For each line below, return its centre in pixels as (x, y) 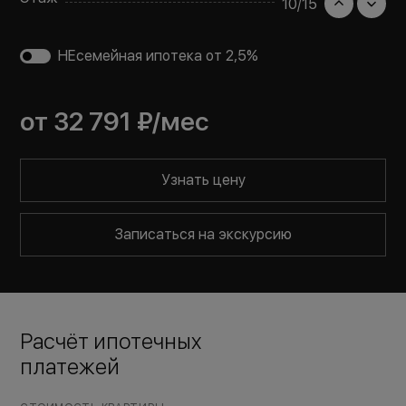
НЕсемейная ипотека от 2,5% (159, 56)
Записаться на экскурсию (203, 234)
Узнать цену (203, 180)
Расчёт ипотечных (111, 341)
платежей (70, 367)
